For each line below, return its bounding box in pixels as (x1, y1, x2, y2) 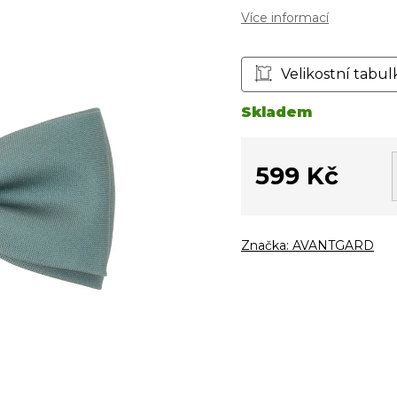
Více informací (241, 9, 329, 26)
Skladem (241, 103, 312, 121)
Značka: (241, 237, 292, 253)
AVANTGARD (292, 237, 374, 253)
